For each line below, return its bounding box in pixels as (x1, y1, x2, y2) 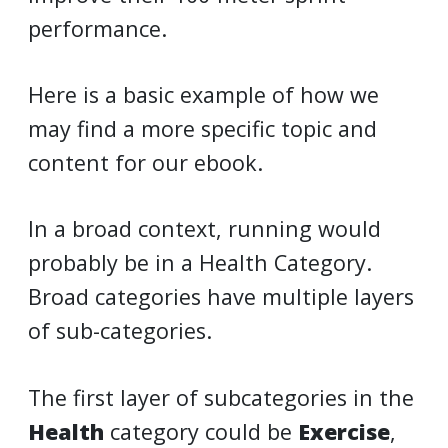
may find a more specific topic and (28, 113, 377, 143)
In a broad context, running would (28, 214, 381, 244)
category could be (104, 416, 298, 446)
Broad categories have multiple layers (28, 282, 414, 312)
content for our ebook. (28, 147, 263, 177)
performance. (28, 13, 167, 43)
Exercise (298, 416, 390, 446)
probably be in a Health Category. (28, 248, 372, 278)
